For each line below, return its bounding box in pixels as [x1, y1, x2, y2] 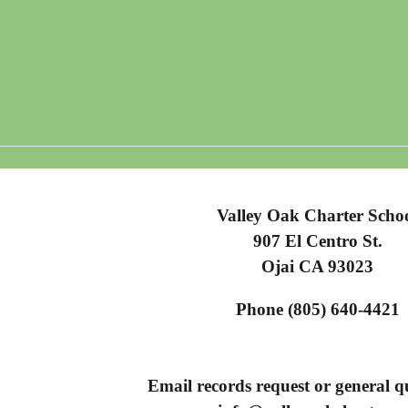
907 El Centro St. [252, 231, 382, 250]
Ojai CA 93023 [261, 257, 374, 276]
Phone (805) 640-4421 [235, 299, 400, 319]
